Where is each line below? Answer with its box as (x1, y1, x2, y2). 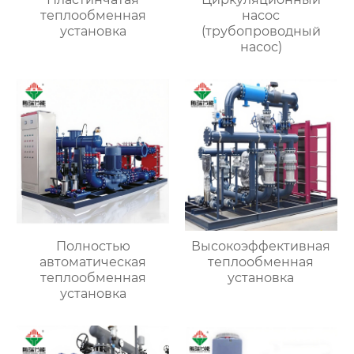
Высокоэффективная (191, 239, 331, 254)
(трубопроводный (201, 23, 321, 39)
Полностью (55, 239, 130, 254)
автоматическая (40, 254, 147, 270)
